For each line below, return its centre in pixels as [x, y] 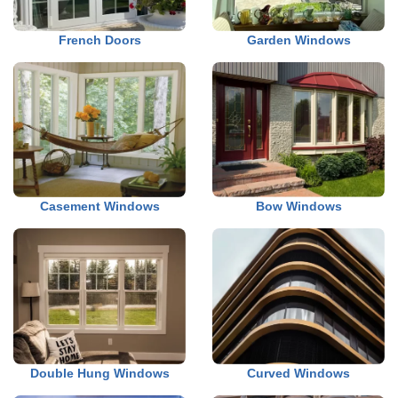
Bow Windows [298, 207]
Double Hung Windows [99, 373]
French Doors [99, 40]
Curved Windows [298, 373]
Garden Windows [298, 40]
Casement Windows [99, 207]
